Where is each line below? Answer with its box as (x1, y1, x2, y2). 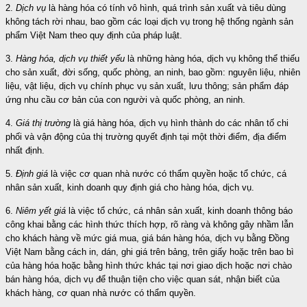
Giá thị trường (16, 117, 71, 128)
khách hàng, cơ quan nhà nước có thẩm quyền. (5, 287, 196, 298)
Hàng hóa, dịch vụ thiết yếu (16, 53, 125, 64)
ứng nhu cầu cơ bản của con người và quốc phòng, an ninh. (5, 94, 245, 105)
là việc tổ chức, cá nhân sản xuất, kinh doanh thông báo (66, 205, 293, 216)
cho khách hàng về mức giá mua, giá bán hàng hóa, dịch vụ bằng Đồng (5, 232, 289, 243)
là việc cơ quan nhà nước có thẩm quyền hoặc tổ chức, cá (48, 168, 286, 179)
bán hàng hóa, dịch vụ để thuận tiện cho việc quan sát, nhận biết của (5, 273, 280, 284)
